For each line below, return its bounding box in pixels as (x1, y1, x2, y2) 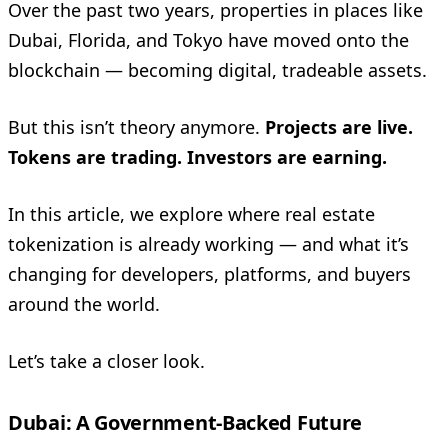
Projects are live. (265, 114, 413, 139)
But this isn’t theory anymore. (8, 114, 265, 139)
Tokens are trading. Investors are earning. (8, 144, 387, 169)
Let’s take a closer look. (8, 348, 205, 373)
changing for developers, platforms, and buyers (8, 261, 411, 286)
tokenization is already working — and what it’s (8, 231, 409, 256)
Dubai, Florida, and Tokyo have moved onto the (8, 27, 409, 52)
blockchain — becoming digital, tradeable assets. (8, 57, 427, 82)
